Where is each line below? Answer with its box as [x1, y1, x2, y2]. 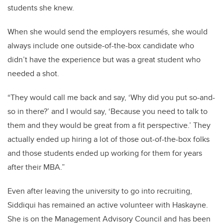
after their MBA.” [7, 161, 65, 173]
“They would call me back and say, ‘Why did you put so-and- [7, 92, 215, 103]
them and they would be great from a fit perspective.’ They [7, 119, 211, 131]
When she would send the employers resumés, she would [7, 26, 208, 37]
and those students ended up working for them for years [7, 147, 202, 159]
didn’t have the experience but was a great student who [7, 54, 201, 65]
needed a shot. [7, 68, 59, 79]
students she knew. [7, 2, 74, 13]
